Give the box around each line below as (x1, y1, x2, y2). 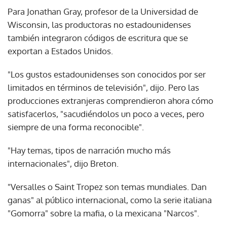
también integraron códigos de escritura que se (8, 32, 188, 43)
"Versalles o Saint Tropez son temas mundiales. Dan (8, 181, 207, 192)
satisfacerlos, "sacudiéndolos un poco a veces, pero (8, 108, 204, 119)
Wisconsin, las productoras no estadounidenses (8, 19, 191, 30)
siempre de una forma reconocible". (8, 121, 144, 132)
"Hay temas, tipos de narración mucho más (8, 144, 171, 156)
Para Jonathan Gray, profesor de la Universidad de (8, 6, 198, 17)
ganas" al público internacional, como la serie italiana (8, 194, 212, 205)
